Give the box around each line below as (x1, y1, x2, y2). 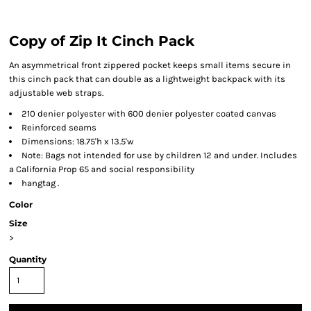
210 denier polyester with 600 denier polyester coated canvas (22, 108, 276, 119)
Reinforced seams (22, 122, 96, 133)
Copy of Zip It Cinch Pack (9, 33, 194, 49)
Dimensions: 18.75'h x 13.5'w (22, 136, 133, 146)
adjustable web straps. (9, 87, 103, 98)
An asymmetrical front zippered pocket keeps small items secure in (9, 60, 291, 70)
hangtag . (22, 178, 59, 188)
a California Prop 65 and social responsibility (9, 164, 194, 174)
